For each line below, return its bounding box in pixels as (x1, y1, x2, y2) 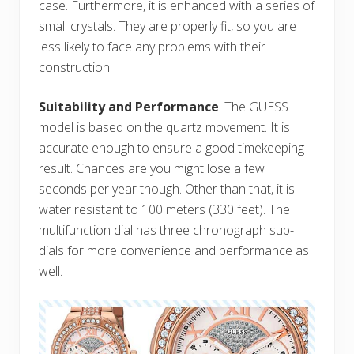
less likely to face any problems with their (39, 37, 265, 55)
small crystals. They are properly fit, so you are (39, 17, 296, 35)
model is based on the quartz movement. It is (39, 118, 290, 136)
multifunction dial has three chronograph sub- (39, 220, 294, 239)
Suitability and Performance (39, 97, 219, 115)
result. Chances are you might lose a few (39, 159, 265, 177)
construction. (39, 58, 112, 76)
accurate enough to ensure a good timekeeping (39, 138, 304, 156)
